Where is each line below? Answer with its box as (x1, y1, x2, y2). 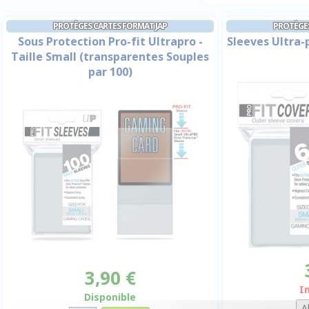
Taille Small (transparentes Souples (11, 49, 209, 64)
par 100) (88, 64, 132, 79)
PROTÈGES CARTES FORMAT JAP (53, 20, 167, 32)
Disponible (84, 290, 136, 303)
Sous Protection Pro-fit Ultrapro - (17, 34, 203, 49)
